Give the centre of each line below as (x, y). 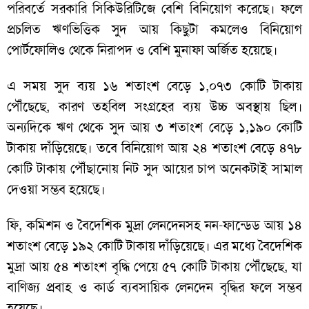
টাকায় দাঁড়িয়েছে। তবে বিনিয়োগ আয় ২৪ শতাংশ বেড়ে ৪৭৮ (154, 148)
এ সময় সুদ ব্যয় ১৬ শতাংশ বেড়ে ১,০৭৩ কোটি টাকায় (154, 86)
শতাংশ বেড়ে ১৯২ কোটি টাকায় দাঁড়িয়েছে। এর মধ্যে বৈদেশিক (154, 246)
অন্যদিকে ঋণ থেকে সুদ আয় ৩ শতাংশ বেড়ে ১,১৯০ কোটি (154, 128)
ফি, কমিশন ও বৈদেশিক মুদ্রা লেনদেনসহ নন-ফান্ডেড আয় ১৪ (154, 226)
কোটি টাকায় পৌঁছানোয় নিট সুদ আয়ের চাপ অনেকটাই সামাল (154, 169)
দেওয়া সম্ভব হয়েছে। (56, 190)
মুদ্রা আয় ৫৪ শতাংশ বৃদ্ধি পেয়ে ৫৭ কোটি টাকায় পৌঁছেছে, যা (154, 267)
